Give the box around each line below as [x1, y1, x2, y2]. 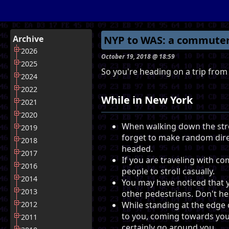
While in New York [101, 93, 193, 107]
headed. [122, 143, 153, 155]
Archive [13, 33, 43, 44]
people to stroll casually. [122, 166, 215, 177]
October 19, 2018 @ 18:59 [101, 52, 175, 61]
